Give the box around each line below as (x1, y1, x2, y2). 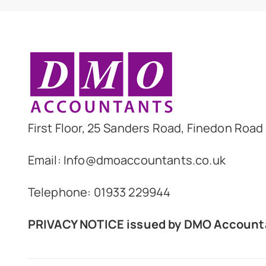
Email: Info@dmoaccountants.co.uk (27, 152, 226, 168)
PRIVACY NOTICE (27, 216, 124, 232)
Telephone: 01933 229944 (27, 184, 171, 200)
